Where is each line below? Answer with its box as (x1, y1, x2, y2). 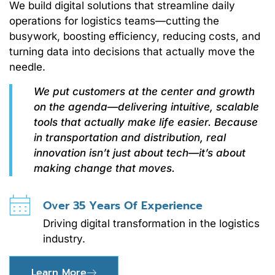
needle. (9, 61, 45, 74)
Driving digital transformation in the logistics (43, 217, 260, 230)
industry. (43, 233, 85, 246)
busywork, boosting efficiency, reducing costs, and (9, 30, 260, 43)
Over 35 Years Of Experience (43, 197, 203, 215)
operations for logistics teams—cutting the (9, 15, 219, 28)
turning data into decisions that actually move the (9, 45, 255, 58)
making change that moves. (34, 161, 175, 174)
